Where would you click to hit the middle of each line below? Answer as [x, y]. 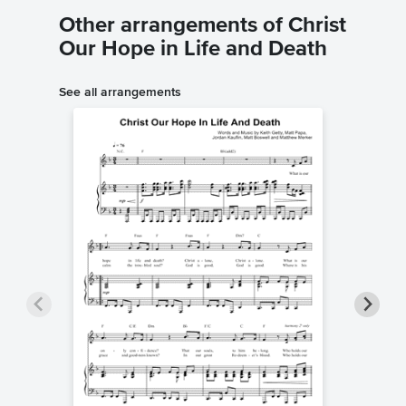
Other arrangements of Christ [203, 26]
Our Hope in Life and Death [193, 49]
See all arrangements [120, 92]
